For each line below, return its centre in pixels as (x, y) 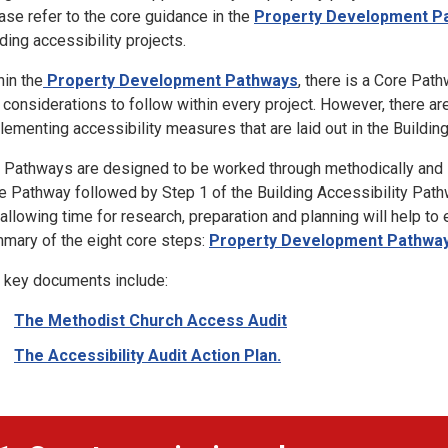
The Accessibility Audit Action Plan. (147, 355)
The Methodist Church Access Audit (150, 321)
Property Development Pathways (170, 81)
